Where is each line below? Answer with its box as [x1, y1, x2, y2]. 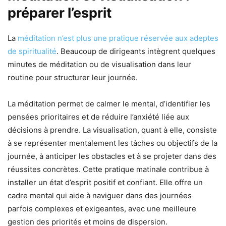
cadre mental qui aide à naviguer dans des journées [8, 190, 192, 200]
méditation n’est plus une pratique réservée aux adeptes [18, 33, 218, 43]
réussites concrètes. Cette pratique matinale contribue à [8, 164, 209, 174]
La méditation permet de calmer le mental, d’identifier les [8, 98, 210, 108]
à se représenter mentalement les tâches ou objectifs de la [8, 138, 217, 148]
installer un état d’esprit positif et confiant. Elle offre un [8, 177, 203, 187]
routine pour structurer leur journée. [8, 72, 138, 82]
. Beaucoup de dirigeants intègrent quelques [56, 46, 215, 56]
